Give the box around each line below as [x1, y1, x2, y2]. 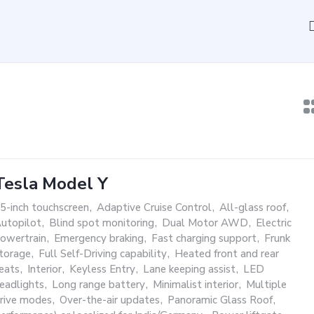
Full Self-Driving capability [39, 247, 167, 261]
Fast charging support [151, 231, 257, 245]
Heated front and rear [175, 247, 279, 261]
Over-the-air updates [60, 293, 160, 307]
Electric [256, 216, 292, 230]
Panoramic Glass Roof [168, 293, 273, 307]
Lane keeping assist [143, 262, 235, 276]
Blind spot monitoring [49, 216, 154, 230]
